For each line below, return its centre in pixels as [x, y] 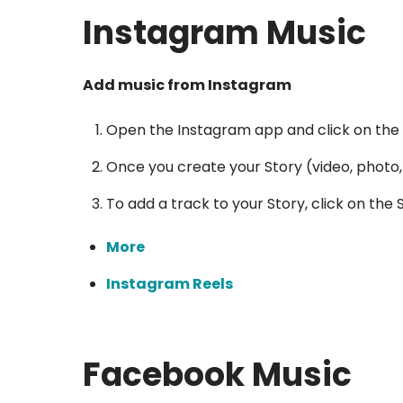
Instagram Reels [169, 283]
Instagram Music [224, 33]
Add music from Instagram [187, 85]
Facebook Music [217, 375]
